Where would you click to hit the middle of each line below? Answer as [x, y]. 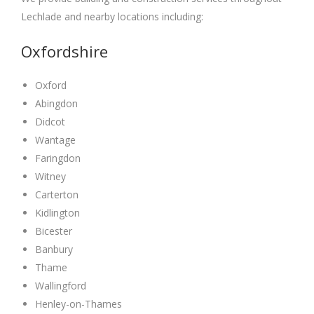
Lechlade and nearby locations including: [112, 16]
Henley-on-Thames [78, 303]
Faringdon [58, 158]
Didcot [50, 121]
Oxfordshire [64, 51]
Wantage [55, 139]
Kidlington [57, 212]
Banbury [54, 249]
